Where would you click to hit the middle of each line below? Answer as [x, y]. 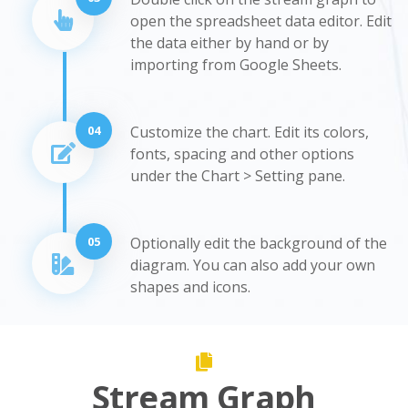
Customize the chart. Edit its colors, [250, 132]
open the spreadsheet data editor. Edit [261, 20]
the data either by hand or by [229, 42]
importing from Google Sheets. [236, 64]
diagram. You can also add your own [253, 265]
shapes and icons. [190, 286]
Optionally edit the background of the [259, 243]
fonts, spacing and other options [242, 153]
